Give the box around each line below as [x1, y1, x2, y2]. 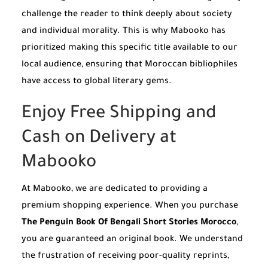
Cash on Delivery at [22, 129, 176, 148]
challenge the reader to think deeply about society [22, 10, 232, 20]
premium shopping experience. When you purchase [22, 202, 238, 212]
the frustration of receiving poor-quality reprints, [22, 252, 229, 262]
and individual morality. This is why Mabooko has [22, 27, 226, 37]
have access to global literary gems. [22, 77, 172, 87]
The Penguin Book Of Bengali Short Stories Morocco [22, 218, 236, 229]
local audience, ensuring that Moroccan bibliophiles [22, 60, 237, 71]
